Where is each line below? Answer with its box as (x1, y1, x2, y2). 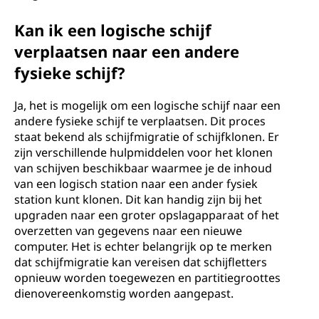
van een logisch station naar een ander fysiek (14, 176, 258, 192)
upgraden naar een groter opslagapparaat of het (14, 207, 279, 223)
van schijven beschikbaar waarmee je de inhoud (14, 160, 272, 176)
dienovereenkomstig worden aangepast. (14, 286, 234, 301)
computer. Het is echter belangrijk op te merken (14, 239, 272, 254)
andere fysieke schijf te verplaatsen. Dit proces (14, 113, 266, 129)
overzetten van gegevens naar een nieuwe (14, 223, 242, 239)
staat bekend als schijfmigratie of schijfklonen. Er (14, 129, 279, 145)
